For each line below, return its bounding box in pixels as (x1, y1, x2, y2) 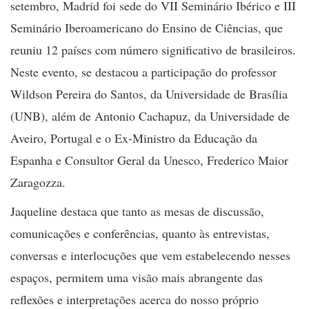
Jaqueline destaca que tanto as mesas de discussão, (10, 203, 264, 219)
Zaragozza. (10, 174, 66, 190)
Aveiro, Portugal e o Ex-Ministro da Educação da (10, 130, 257, 146)
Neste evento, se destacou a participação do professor (10, 63, 277, 80)
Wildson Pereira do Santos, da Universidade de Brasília (10, 86, 288, 102)
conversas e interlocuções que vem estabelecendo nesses (10, 247, 290, 263)
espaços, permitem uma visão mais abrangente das (10, 269, 263, 286)
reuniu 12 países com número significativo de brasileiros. (10, 41, 296, 58)
